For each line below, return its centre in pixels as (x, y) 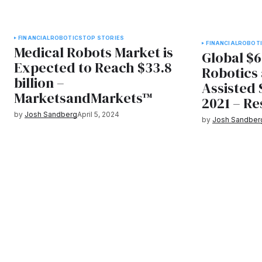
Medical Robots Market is (94, 52)
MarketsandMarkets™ (83, 98)
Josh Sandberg (51, 114)
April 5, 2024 (98, 114)
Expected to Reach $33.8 (93, 68)
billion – (39, 83)
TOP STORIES (104, 38)
